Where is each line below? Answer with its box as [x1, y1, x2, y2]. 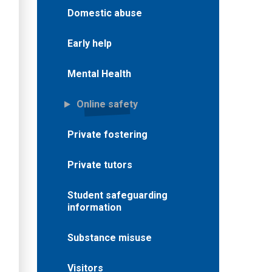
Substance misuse [67, 232, 152, 243]
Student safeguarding [67, 189, 168, 201]
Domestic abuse [67, 7, 142, 19]
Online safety [76, 98, 138, 110]
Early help [67, 38, 112, 49]
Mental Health [67, 68, 131, 80]
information [67, 202, 121, 213]
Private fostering [67, 129, 148, 140]
